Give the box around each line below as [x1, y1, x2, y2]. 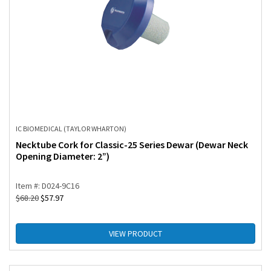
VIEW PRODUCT [109, 228, 162, 240]
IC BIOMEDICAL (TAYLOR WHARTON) [16, 124, 126, 134]
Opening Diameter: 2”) [16, 150, 109, 163]
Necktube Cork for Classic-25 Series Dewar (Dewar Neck [16, 139, 248, 151]
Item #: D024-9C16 [16, 180, 79, 192]
